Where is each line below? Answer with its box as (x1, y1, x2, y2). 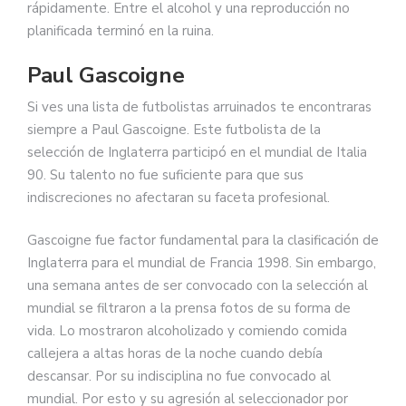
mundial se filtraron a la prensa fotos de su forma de (27, 299, 351, 318)
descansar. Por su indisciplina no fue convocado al (27, 367, 331, 386)
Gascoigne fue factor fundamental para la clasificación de (27, 231, 379, 250)
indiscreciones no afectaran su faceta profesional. (27, 188, 330, 207)
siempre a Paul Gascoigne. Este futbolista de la (27, 120, 321, 139)
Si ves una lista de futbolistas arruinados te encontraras (27, 97, 372, 116)
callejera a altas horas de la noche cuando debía (27, 344, 323, 363)
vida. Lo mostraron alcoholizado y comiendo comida (27, 322, 347, 341)
